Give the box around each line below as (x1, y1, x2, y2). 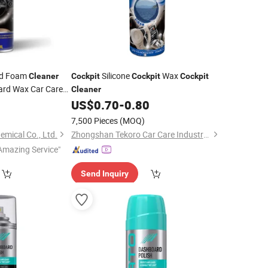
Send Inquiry (80, 169, 129, 178)
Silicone (99, 70, 132, 81)
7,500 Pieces (71, 115, 118, 126)
